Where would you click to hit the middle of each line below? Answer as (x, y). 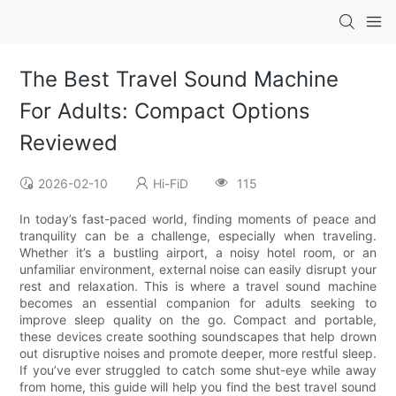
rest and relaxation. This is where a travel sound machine (198, 286)
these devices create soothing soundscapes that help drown (198, 337)
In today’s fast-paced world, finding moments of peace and (198, 219)
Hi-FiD (171, 184)
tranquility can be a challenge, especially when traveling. (198, 236)
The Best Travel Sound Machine (179, 80)
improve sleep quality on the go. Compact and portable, (198, 320)
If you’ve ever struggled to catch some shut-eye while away (198, 370)
